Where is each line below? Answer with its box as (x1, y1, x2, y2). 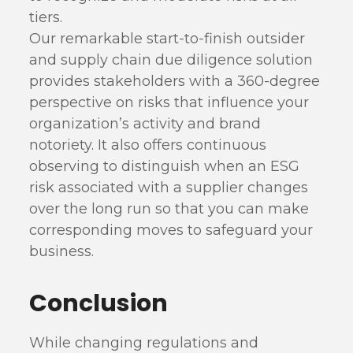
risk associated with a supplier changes (29, 179, 309, 196)
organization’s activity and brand (29, 115, 262, 132)
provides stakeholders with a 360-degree (29, 72, 321, 90)
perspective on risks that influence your (29, 94, 310, 111)
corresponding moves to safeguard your (29, 221, 314, 239)
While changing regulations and (29, 334, 259, 351)
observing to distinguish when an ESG (29, 158, 300, 175)
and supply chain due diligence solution (29, 51, 314, 69)
